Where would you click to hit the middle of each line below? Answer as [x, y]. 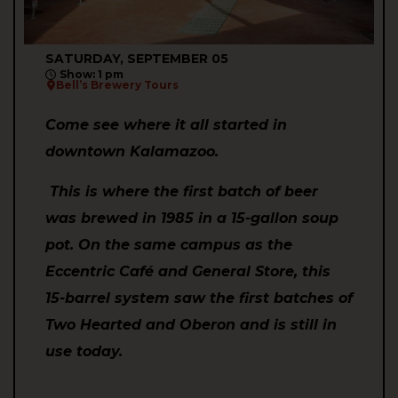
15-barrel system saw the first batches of [199, 298]
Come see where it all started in [166, 125]
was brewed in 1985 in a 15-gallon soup [192, 218]
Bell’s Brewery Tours [117, 85]
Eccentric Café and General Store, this [188, 271]
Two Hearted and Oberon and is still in [191, 324]
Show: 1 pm [92, 75]
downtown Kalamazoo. [132, 152]
